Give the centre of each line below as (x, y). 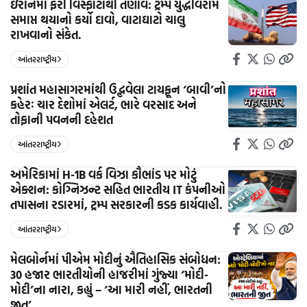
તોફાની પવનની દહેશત (62, 119)
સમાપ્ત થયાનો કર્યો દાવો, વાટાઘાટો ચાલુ (98, 19)
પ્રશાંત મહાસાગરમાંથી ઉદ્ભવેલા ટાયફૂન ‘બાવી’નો (118, 89)
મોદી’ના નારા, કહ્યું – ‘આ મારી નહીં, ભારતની (111, 289)
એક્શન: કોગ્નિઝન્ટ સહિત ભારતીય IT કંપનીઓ (118, 189)
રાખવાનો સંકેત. (46, 34)
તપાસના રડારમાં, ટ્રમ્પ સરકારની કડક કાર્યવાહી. (116, 204)
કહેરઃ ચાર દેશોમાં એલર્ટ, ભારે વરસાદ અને (103, 104)
